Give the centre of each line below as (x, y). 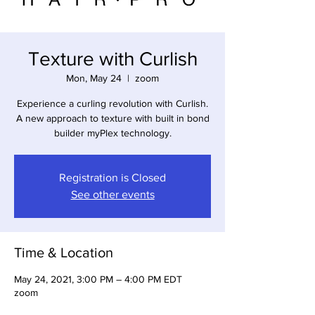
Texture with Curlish (112, 59)
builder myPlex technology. (112, 133)
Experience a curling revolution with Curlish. (112, 103)
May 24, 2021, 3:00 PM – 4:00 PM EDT (98, 279)
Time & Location (64, 252)
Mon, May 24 (94, 78)
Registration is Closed (112, 178)
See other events (112, 194)
